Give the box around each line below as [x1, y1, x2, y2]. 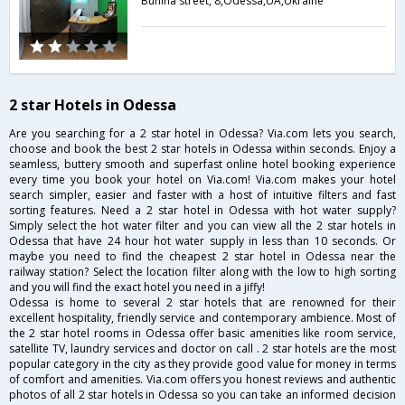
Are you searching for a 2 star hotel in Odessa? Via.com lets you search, [9, 125, 396, 141]
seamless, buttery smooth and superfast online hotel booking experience [9, 155, 396, 172]
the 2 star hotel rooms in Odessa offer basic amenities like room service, [9, 325, 396, 341]
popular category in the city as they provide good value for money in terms [9, 355, 396, 372]
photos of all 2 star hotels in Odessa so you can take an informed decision [9, 386, 396, 402]
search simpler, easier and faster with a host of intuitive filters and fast [9, 186, 396, 202]
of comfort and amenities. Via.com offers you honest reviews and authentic [9, 371, 396, 387]
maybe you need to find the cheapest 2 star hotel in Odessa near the [9, 248, 396, 264]
